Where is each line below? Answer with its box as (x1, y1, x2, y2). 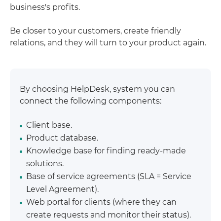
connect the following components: (20, 96, 161, 106)
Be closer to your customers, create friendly (10, 26, 181, 36)
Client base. (26, 120, 72, 130)
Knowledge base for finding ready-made (26, 146, 186, 155)
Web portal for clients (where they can (26, 197, 177, 207)
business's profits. (10, 2, 80, 12)
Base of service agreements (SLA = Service (26, 171, 191, 181)
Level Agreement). (26, 184, 99, 194)
